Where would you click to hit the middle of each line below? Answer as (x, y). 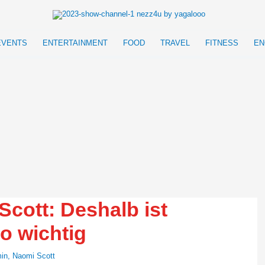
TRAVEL (175, 43)
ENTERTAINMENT (75, 43)
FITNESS (222, 43)
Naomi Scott (34, 256)
